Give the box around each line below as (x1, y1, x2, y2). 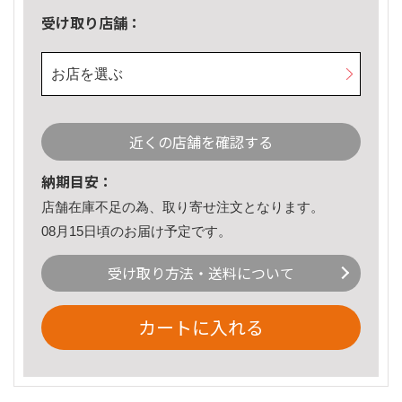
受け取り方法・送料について (108, 262, 294, 284)
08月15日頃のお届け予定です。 (41, 223, 232, 239)
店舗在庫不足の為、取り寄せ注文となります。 (41, 199, 324, 215)
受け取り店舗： (41, 12, 142, 34)
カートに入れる (138, 314, 264, 341)
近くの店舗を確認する (129, 131, 273, 153)
